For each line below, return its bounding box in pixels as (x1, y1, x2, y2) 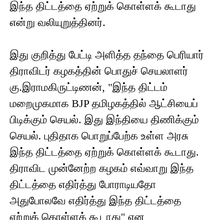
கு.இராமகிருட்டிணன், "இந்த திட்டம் (10, 81, 167, 94)
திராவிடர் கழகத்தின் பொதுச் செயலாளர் (10, 65, 188, 78)
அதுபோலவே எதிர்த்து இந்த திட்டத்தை (10, 194, 181, 207)
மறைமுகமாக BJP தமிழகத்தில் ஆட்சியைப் (10, 97, 198, 110)
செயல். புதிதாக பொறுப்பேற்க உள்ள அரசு (10, 130, 189, 142)
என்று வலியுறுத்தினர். (10, 16, 106, 29)
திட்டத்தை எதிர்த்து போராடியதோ (10, 178, 156, 191)
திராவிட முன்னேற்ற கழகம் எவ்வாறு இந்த (10, 162, 193, 175)
